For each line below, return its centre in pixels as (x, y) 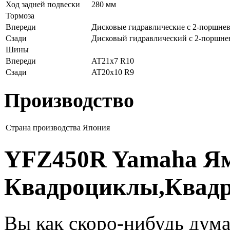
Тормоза (20, 15)
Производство (69, 100)
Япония (96, 128)
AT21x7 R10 (113, 61)
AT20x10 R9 (113, 72)
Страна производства (43, 128)
